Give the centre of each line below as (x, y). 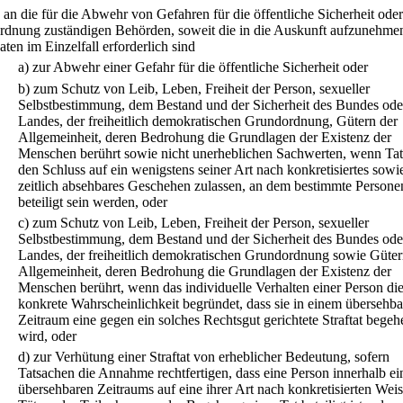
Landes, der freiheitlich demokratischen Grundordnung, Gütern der (208, 121)
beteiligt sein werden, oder (93, 201)
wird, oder (47, 336)
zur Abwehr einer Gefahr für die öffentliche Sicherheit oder (200, 67)
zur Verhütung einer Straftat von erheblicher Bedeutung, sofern (211, 357)
